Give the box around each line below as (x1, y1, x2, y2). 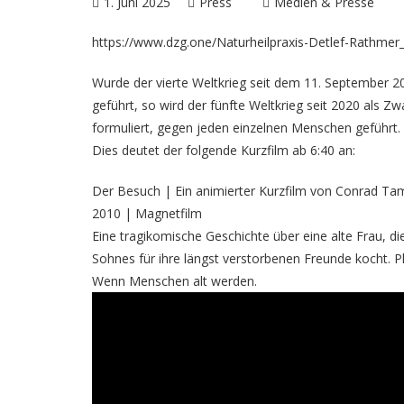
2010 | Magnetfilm (92, 205, 202, 222)
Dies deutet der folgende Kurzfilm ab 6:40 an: (92, 142, 355, 159)
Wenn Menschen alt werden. (92, 272, 257, 289)
